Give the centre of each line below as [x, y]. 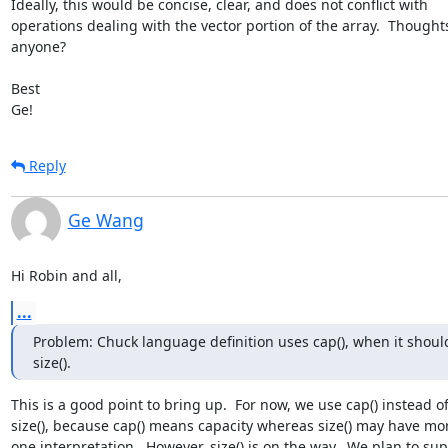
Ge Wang [105, 219]
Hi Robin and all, [66, 275]
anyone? [38, 46]
